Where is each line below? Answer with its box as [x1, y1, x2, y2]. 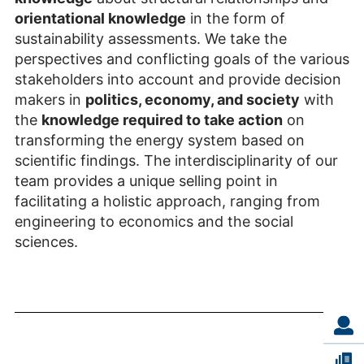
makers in [15, 91, 85, 109]
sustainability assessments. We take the [15, 30, 287, 48]
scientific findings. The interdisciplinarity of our [15, 152, 338, 170]
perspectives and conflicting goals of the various [15, 50, 349, 68]
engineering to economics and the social [15, 213, 293, 231]
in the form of [186, 10, 285, 28]
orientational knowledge [15, 10, 186, 28]
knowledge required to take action [41, 111, 283, 129]
